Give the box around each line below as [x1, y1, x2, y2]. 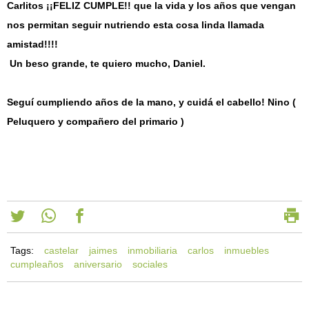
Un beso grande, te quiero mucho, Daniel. [7, 58, 206, 69]
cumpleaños [10, 259, 63, 270]
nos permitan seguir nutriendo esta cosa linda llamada [7, 19, 264, 30]
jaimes [89, 245, 117, 256]
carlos [188, 245, 214, 256]
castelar [44, 245, 79, 256]
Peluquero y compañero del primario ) [7, 116, 184, 127]
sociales [132, 259, 168, 270]
